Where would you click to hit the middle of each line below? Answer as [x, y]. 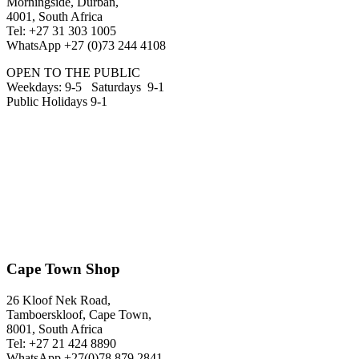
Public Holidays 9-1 [57, 102]
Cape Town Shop [63, 268]
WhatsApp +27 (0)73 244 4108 [86, 46]
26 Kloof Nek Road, [58, 300]
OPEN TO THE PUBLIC [73, 73]
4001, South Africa [54, 17]
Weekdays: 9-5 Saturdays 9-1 [85, 87]
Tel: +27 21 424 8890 [61, 343]
